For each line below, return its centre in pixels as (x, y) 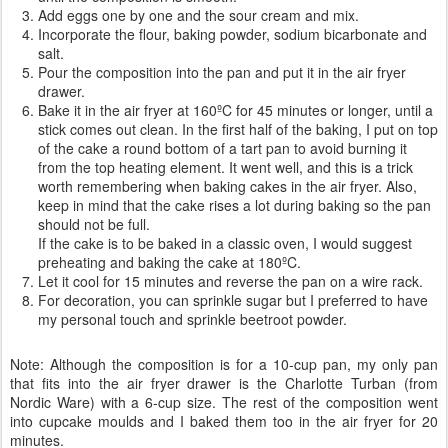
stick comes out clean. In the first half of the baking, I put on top (238, 128)
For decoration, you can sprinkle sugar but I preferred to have (233, 299)
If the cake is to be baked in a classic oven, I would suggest (225, 242)
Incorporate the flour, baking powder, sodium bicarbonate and (232, 33)
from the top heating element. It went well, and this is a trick (225, 166)
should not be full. (94, 223)
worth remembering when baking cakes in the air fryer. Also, (227, 185)
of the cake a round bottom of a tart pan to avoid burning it (222, 147)
